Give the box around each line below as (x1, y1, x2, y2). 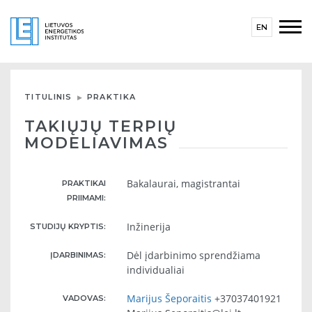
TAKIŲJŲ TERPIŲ (24, 117, 177, 136)
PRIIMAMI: (67, 193, 107, 203)
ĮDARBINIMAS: (50, 250, 107, 260)
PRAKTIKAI (62, 178, 107, 188)
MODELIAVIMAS (24, 134, 169, 153)
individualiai (127, 263, 185, 276)
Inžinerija (127, 220, 171, 233)
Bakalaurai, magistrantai (127, 177, 241, 190)
